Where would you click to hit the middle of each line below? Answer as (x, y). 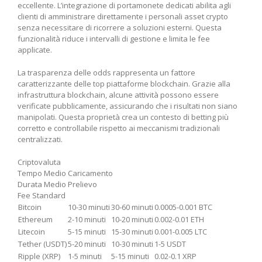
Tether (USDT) (42, 244)
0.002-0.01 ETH (179, 220)
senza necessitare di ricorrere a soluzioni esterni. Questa (120, 28)
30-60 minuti (132, 207)
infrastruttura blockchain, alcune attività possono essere (118, 95)
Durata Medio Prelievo (57, 185)
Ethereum (35, 220)
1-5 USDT (170, 244)
